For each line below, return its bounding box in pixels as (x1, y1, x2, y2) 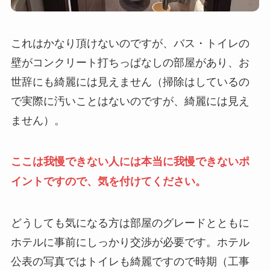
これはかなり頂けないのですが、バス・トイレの (10, 34, 250, 51)
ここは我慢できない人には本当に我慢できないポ (10, 153, 250, 169)
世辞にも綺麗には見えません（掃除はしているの (10, 73, 250, 89)
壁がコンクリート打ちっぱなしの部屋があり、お (10, 54, 250, 70)
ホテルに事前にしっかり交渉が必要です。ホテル (10, 233, 250, 250)
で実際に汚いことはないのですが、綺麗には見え (10, 92, 250, 108)
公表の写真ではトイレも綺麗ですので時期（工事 (10, 253, 250, 269)
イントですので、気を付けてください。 (10, 173, 206, 189)
